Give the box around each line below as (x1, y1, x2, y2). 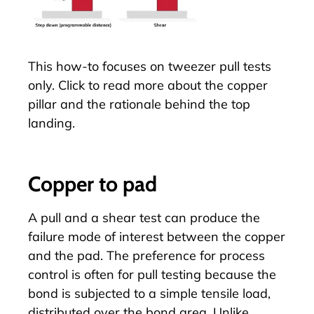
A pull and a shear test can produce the (28, 209, 260, 226)
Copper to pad (28, 170, 157, 197)
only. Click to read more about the (28, 77, 227, 94)
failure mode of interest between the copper (28, 228, 285, 245)
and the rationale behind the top (57, 96, 250, 113)
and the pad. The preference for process (28, 247, 265, 264)
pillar (28, 96, 57, 113)
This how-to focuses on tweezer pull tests (28, 58, 271, 75)
